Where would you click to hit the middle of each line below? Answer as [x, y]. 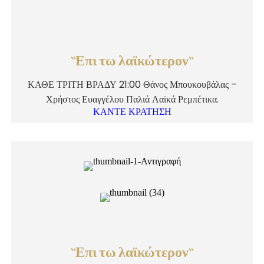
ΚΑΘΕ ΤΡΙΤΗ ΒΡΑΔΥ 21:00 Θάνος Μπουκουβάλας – [132, 85]
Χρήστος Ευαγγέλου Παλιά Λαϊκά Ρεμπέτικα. [132, 99]
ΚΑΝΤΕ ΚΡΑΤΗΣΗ [132, 112]
